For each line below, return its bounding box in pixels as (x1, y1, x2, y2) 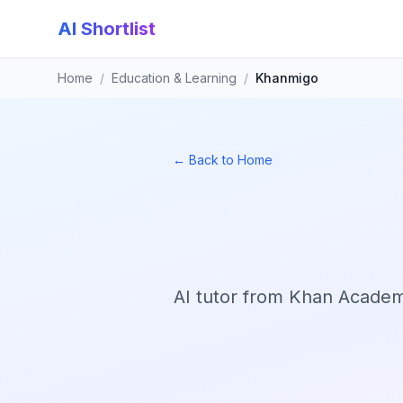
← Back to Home (173, 152, 273, 167)
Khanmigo (255, 70, 318, 85)
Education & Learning (112, 70, 237, 85)
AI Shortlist (58, 18, 156, 40)
